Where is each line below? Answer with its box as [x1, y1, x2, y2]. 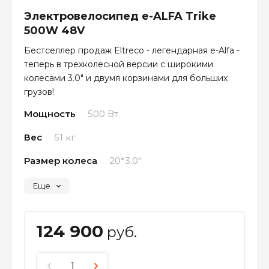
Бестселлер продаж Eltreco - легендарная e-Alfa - [24, 45, 240, 56]
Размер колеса [24, 155, 97, 166]
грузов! [24, 86, 54, 97]
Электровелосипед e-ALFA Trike [24, 10, 216, 23]
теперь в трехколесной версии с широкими [24, 59, 213, 70]
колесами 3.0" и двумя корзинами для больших [24, 73, 228, 83]
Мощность [24, 108, 76, 119]
